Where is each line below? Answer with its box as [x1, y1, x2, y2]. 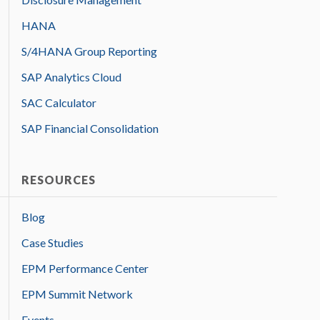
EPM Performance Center [21, 261, 149, 276]
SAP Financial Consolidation [21, 121, 159, 136]
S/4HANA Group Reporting [21, 44, 157, 59]
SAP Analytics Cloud [21, 70, 121, 84]
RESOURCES [21, 173, 96, 187]
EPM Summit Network [21, 287, 133, 301]
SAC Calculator [21, 96, 96, 110]
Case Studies [21, 236, 84, 250]
